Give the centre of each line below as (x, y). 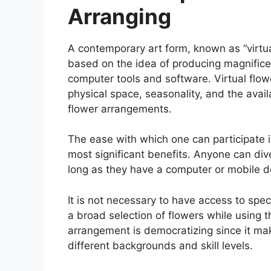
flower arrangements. (120, 109)
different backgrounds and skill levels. (160, 245)
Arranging (119, 16)
